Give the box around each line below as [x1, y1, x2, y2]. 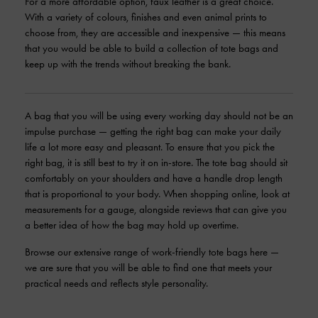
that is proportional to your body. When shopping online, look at [25, 187, 290, 200]
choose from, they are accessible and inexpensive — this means [25, 26, 285, 39]
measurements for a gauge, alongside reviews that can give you [25, 203, 287, 216]
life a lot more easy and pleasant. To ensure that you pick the [25, 141, 275, 153]
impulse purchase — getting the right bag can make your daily [25, 125, 281, 138]
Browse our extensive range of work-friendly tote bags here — [25, 246, 279, 258]
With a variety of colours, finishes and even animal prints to [25, 11, 267, 23]
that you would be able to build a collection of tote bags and [25, 42, 278, 55]
